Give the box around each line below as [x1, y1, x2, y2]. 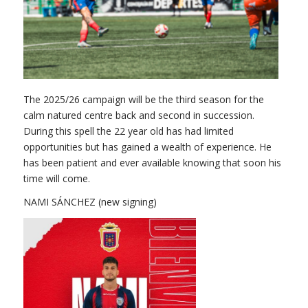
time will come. [23, 171, 90, 185]
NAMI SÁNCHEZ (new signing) [23, 195, 157, 209]
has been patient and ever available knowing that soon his [23, 155, 281, 169]
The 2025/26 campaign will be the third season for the [23, 92, 264, 106]
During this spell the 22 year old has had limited [23, 124, 234, 137]
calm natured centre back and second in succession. [23, 108, 254, 122]
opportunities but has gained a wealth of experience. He [23, 140, 272, 153]
